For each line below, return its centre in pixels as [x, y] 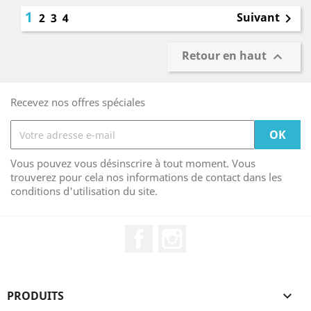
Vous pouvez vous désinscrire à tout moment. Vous [133, 163]
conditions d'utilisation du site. [84, 191]
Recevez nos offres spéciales [78, 102]
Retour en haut [226, 56]
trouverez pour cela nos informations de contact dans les [146, 177]
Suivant [258, 18]
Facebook [178, 232]
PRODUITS [35, 296]
